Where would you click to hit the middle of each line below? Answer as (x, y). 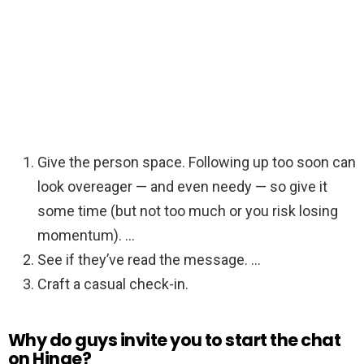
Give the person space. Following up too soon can (197, 162)
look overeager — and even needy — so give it (182, 187)
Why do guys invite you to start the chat (175, 340)
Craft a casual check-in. (113, 284)
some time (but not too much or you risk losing (188, 211)
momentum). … (86, 236)
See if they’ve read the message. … (149, 260)
